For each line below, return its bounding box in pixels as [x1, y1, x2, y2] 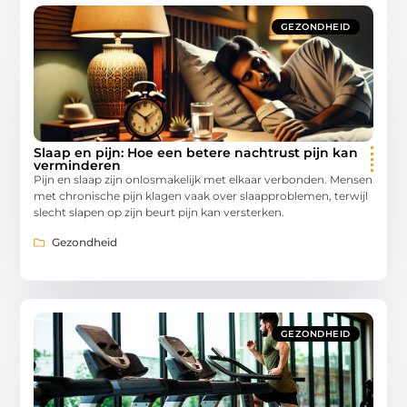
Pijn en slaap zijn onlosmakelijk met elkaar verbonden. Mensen [34, 173, 373, 187]
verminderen [34, 157, 122, 174]
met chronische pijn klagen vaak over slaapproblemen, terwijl [34, 189, 369, 203]
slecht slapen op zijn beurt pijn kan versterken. [34, 205, 285, 220]
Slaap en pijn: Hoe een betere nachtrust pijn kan [34, 144, 359, 162]
